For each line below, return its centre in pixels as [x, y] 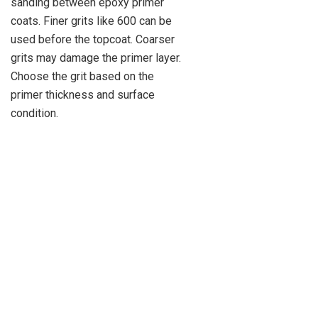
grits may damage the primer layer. [96, 57]
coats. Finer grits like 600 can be [91, 21]
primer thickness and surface [83, 94]
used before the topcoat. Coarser [93, 39]
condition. [34, 113]
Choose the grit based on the [82, 76]
